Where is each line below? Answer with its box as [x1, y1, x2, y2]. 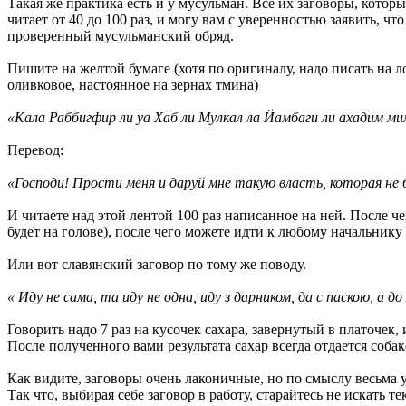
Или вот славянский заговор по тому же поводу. [7, 256, 306, 273]
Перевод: [7, 142, 63, 159]
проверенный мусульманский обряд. [7, 28, 234, 44]
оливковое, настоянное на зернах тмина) [7, 77, 258, 93]
